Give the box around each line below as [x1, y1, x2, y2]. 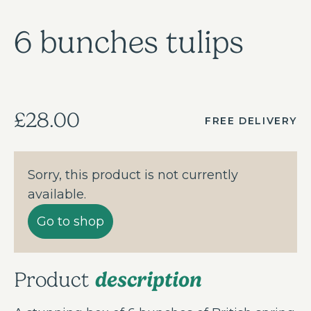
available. [28, 187, 86, 203]
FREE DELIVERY [205, 115, 297, 128]
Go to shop [37, 214, 104, 230]
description [94, 268, 201, 292]
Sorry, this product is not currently [28, 167, 238, 183]
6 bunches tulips [14, 25, 244, 61]
